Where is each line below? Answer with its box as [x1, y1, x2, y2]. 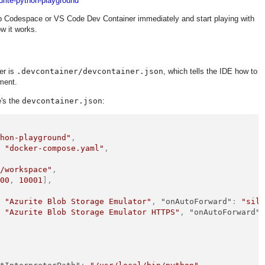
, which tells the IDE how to [163, 67, 257, 76]
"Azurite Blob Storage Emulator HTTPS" [5, 208, 180, 216]
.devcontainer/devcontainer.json [17, 67, 163, 76]
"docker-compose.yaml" [5, 144, 105, 153]
